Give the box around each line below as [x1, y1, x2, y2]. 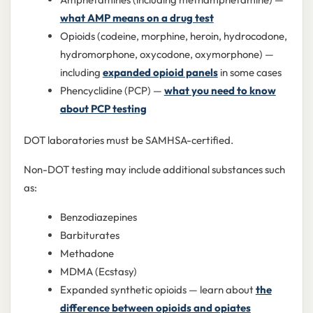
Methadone [59, 247, 114, 261]
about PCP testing [59, 101, 147, 115]
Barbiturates [59, 228, 119, 242]
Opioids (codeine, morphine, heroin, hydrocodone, [59, 29, 287, 43]
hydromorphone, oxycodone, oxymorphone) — [59, 47, 274, 61]
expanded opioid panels [102, 65, 218, 79]
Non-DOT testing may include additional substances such [23, 163, 285, 177]
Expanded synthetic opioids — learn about [59, 283, 256, 297]
